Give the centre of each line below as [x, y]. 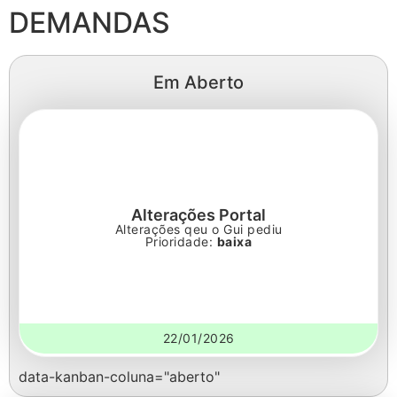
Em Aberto [198, 82]
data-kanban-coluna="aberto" [119, 377]
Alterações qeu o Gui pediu [198, 229]
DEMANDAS [90, 23]
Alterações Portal [198, 215]
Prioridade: [181, 241]
